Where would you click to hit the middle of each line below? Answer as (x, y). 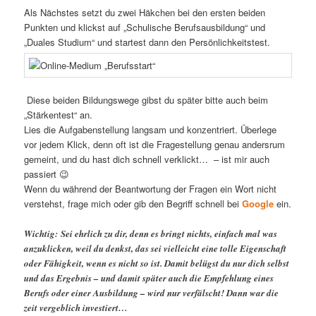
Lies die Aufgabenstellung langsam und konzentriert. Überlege (151, 130)
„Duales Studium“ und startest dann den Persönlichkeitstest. (147, 42)
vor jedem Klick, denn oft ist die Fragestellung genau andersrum (155, 145)
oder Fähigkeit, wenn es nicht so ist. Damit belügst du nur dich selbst (157, 263)
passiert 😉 (47, 174)
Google (260, 204)
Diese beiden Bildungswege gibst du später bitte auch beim (146, 100)
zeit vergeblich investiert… (76, 307)
